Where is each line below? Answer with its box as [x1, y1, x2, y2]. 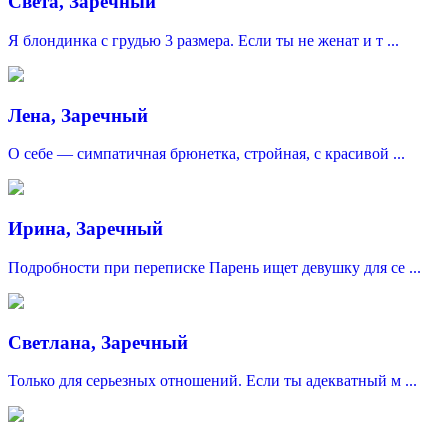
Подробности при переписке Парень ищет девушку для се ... [8, 258, 421, 276]
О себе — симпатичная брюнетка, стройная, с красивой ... [8, 145, 405, 163]
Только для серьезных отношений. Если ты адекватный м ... [8, 372, 417, 390]
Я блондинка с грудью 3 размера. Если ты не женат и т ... [8, 31, 399, 49]
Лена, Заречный [8, 104, 148, 126]
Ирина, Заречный [8, 218, 163, 240]
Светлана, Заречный [8, 331, 188, 353]
